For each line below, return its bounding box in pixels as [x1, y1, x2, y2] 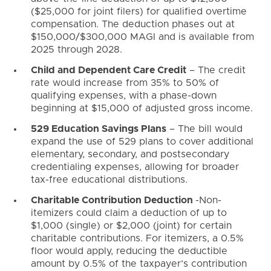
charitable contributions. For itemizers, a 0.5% [30, 233, 244, 243]
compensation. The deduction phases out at [30, 19, 235, 30]
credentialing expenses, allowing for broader [30, 162, 239, 172]
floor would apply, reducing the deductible [30, 246, 227, 256]
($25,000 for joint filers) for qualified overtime [30, 7, 247, 17]
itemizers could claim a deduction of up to [30, 207, 227, 218]
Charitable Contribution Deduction [30, 195, 195, 205]
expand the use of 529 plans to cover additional [30, 136, 253, 146]
